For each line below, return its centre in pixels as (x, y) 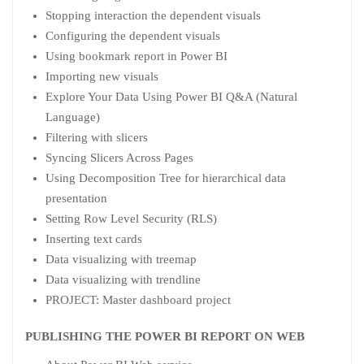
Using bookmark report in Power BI (136, 56)
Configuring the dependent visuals (133, 35)
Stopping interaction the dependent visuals (153, 15)
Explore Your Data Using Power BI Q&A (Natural (171, 96)
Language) (73, 117)
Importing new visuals (102, 76)
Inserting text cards (94, 238)
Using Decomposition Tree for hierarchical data (166, 178)
